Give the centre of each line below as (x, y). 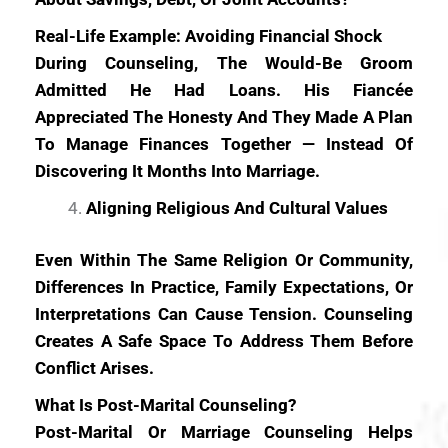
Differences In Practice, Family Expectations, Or (224, 287)
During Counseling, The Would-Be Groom (224, 62)
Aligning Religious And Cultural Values (237, 207)
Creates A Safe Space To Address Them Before (224, 341)
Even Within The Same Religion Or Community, (224, 260)
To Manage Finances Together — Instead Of (224, 143)
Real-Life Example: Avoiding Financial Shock (208, 35)
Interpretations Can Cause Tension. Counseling (224, 314)
